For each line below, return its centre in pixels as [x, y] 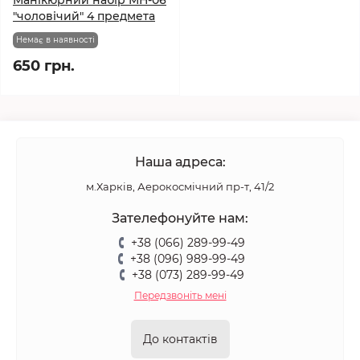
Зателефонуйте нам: [180, 218]
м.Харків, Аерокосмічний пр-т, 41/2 [180, 186]
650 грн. [44, 66]
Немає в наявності [55, 40]
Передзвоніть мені [180, 295]
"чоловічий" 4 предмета [84, 16]
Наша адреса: [180, 162]
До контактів [180, 339]
